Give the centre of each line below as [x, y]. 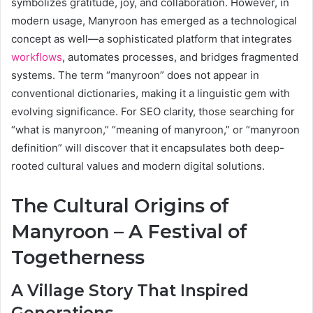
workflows [37, 57]
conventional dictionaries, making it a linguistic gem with [151, 93]
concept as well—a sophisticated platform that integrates [152, 38]
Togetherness [78, 257]
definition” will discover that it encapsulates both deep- [148, 147]
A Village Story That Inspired [130, 291]
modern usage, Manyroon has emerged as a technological [154, 20]
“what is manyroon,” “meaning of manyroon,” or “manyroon [155, 129]
